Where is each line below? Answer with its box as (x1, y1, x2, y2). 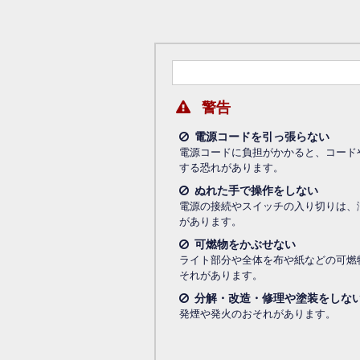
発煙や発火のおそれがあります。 (179, 307, 337, 320)
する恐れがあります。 (179, 161, 284, 174)
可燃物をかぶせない (194, 237, 297, 251)
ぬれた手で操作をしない (194, 183, 319, 197)
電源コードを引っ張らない (194, 129, 330, 143)
